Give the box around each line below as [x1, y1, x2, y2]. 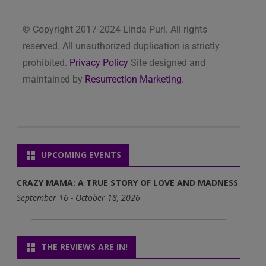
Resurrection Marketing [85, 73, 182, 85]
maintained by [23, 73, 85, 85]
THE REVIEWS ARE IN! [41, 240, 128, 252]
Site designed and [128, 56, 205, 68]
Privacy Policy [69, 56, 128, 68]
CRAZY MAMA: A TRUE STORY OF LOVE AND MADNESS [17, 176, 238, 188]
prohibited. [23, 56, 69, 68]
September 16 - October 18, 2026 [17, 191, 140, 203]
